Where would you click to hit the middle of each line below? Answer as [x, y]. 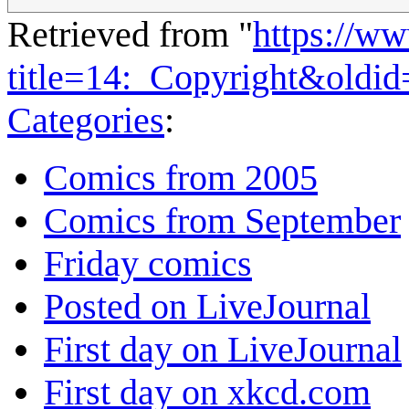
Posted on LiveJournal [207, 307]
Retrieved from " [130, 35]
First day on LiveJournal [223, 350]
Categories [86, 121]
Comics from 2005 [181, 178]
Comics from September [222, 221]
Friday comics [148, 264]
